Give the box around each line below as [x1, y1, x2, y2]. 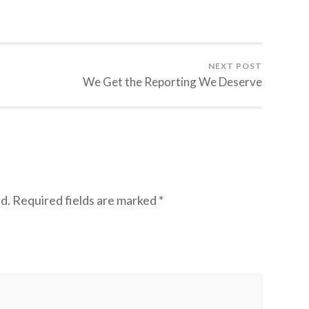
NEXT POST [208, 61, 262, 72]
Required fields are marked [12, 192, 159, 208]
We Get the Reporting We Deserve [83, 74, 262, 90]
